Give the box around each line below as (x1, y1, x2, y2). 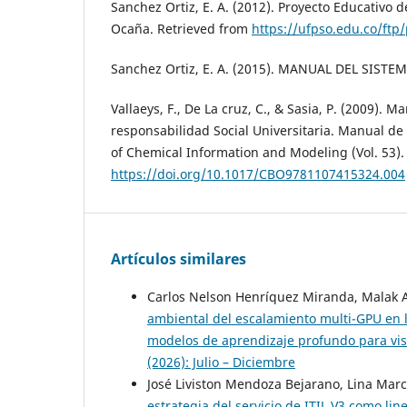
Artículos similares (111, 249, 246, 270)
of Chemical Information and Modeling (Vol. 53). (111, 144, 404, 162)
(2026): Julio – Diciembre (147, 353, 295, 372)
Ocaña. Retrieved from (111, 20, 252, 38)
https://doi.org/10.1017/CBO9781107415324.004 (111, 165, 405, 184)
